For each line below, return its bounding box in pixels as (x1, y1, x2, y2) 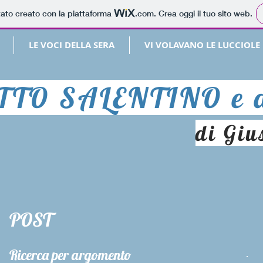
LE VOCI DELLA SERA (29, 39, 114, 51)
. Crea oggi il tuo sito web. (153, 8, 252, 19)
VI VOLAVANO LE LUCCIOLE (144, 39, 260, 51)
